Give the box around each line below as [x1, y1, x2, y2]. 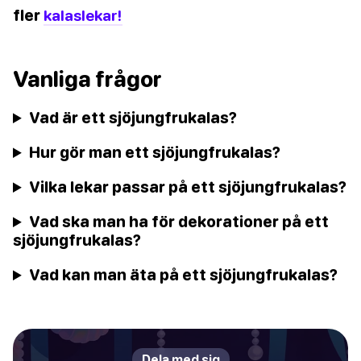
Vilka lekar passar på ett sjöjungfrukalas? [29, 177, 347, 197]
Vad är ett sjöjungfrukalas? [29, 108, 238, 127]
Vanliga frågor [13, 66, 162, 93]
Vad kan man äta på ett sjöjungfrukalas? [29, 265, 338, 284]
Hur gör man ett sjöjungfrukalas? [29, 143, 281, 162]
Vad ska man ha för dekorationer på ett [29, 212, 330, 231]
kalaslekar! [44, 6, 122, 25]
